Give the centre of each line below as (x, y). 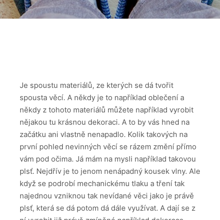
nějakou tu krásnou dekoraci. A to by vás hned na (105, 122)
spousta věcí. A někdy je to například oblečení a (102, 97)
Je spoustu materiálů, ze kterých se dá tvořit (96, 85)
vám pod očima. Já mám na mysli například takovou (108, 159)
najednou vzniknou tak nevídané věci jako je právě (107, 195)
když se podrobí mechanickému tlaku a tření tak (102, 183)
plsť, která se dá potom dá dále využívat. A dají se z (108, 208)
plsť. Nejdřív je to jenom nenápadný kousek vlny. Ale (110, 171)
